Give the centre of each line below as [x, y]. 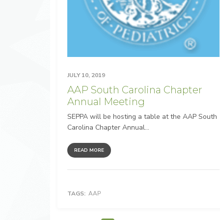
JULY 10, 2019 [86, 75]
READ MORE [89, 151]
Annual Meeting [106, 102]
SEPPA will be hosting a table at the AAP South [142, 117]
